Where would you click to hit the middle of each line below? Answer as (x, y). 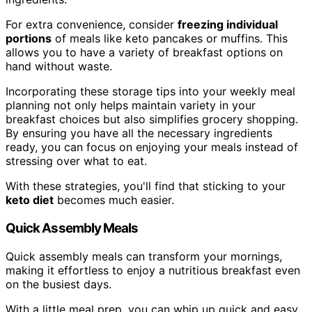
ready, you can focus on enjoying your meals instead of (152, 147)
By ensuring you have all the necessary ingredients (139, 133)
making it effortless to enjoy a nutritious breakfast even (153, 270)
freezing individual (228, 25)
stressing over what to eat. (76, 161)
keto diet (30, 200)
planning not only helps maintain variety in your (131, 106)
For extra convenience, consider (92, 25)
